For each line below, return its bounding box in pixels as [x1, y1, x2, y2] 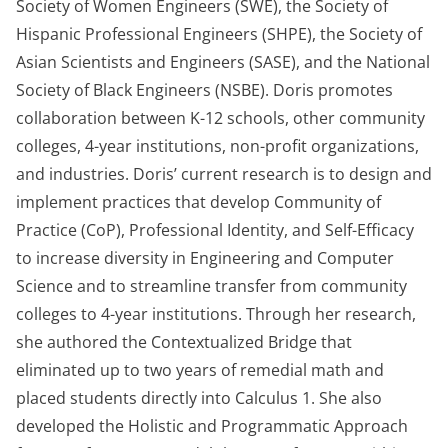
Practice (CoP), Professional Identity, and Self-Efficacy [16, 219, 414, 241]
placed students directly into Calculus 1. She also [16, 387, 382, 409]
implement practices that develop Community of [16, 191, 381, 213]
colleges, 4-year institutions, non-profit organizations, [16, 135, 419, 157]
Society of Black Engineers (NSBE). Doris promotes [16, 79, 393, 101]
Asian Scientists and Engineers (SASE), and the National [16, 51, 430, 73]
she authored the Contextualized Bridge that [16, 331, 352, 353]
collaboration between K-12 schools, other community [16, 107, 425, 129]
